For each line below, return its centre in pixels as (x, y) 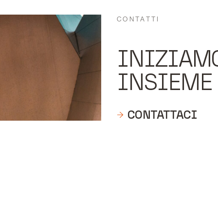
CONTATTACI (162, 115)
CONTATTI (138, 19)
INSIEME (164, 82)
